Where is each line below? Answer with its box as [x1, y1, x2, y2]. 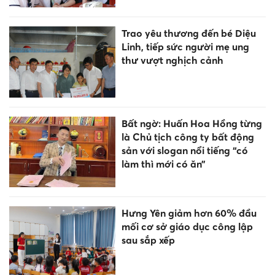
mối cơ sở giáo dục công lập [121, 220, 253, 233]
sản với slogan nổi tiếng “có [121, 144, 248, 157]
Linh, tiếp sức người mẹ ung [121, 41, 249, 53]
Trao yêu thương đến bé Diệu [121, 27, 256, 40]
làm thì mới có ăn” [121, 157, 206, 170]
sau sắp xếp [121, 233, 175, 246]
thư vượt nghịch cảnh [121, 54, 223, 67]
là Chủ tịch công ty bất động [121, 130, 254, 143]
